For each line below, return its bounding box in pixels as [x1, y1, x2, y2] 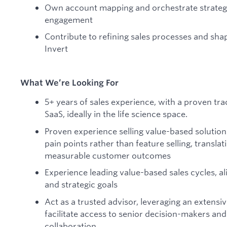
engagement [45, 14, 93, 25]
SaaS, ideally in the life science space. [45, 108, 187, 119]
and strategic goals [45, 179, 118, 190]
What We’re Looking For [20, 78, 119, 88]
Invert [45, 43, 68, 54]
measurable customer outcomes [45, 149, 171, 161]
